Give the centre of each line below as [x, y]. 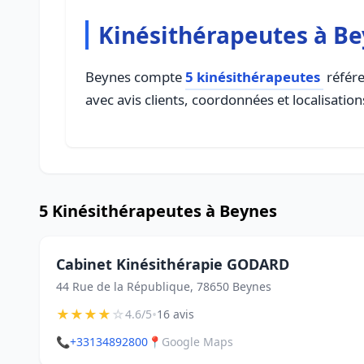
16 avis [175, 314]
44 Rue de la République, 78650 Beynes [164, 286]
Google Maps [197, 342]
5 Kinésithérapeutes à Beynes [158, 211]
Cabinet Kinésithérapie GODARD [173, 264]
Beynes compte [135, 77]
